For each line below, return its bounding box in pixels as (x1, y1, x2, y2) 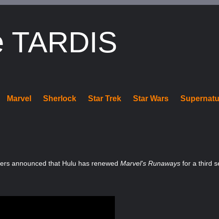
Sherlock (43, 94, 77, 103)
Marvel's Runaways (120, 159, 181, 167)
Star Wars (133, 94, 169, 103)
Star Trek (88, 94, 122, 103)
